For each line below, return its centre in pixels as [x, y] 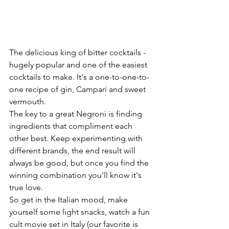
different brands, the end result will [73, 150]
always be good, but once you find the [81, 163]
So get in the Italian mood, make [70, 199]
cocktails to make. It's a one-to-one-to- [79, 77]
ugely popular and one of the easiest [82, 64]
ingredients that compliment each [72, 126]
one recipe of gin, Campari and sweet [78, 89]
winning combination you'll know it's [76, 175]
